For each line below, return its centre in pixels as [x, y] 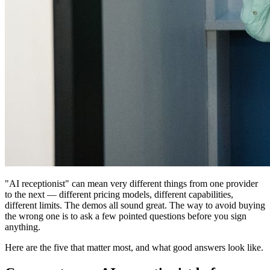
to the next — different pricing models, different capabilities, [119, 194]
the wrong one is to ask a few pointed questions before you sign [126, 216]
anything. [23, 227]
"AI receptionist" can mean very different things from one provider [131, 183]
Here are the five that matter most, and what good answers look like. [134, 247]
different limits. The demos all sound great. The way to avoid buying [135, 205]
